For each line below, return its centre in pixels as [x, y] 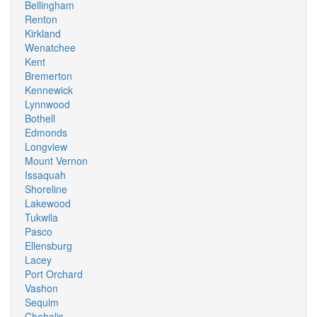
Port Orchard [54, 274]
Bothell [40, 118]
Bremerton [48, 76]
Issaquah [45, 175]
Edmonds [46, 132]
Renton [41, 19]
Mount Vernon [56, 161]
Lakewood [48, 203]
